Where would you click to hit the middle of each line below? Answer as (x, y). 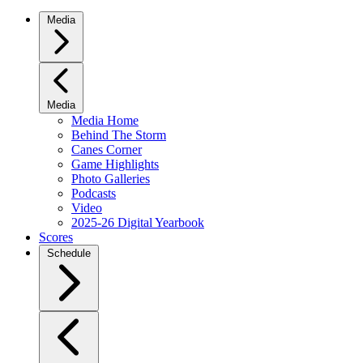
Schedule (69, 253)
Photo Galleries (111, 179)
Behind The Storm (119, 135)
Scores (56, 237)
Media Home (105, 120)
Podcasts (94, 193)
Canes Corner (107, 149)
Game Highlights (115, 164)
